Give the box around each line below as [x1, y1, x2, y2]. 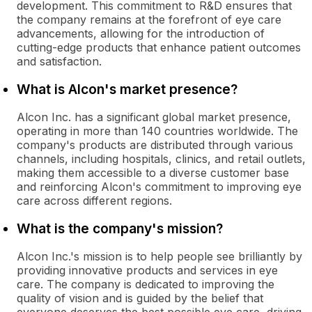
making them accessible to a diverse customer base [17, 166, 289, 180]
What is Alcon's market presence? [17, 81, 237, 97]
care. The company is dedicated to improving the [17, 277, 274, 291]
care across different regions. [17, 194, 172, 208]
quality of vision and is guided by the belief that [17, 291, 263, 305]
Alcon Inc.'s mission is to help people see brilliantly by [17, 249, 302, 263]
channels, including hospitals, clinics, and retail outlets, [17, 152, 306, 166]
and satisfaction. [17, 54, 102, 68]
